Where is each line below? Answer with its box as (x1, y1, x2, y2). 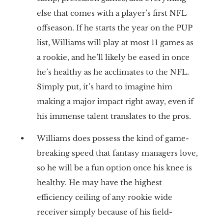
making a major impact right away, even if (36, 96, 193, 106)
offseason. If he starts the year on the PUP (36, 23, 192, 32)
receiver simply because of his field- (36, 207, 172, 217)
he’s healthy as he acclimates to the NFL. (36, 67, 189, 77)
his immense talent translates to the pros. (36, 111, 191, 121)
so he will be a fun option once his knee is (36, 163, 192, 172)
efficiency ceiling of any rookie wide (36, 192, 172, 202)
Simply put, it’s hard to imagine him (36, 82, 172, 91)
